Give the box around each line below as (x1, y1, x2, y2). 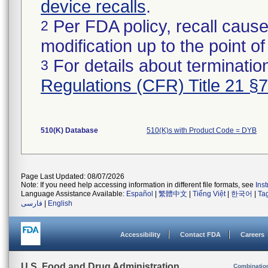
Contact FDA (180, 231, 221, 238)
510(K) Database (41, 126, 98, 135)
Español (126, 190, 153, 198)
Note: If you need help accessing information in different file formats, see (21, 181, 255, 189)
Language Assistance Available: (21, 190, 126, 198)
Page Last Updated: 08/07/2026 (21, 172, 124, 181)
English (48, 199, 72, 208)
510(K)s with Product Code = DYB (147, 126, 257, 135)
